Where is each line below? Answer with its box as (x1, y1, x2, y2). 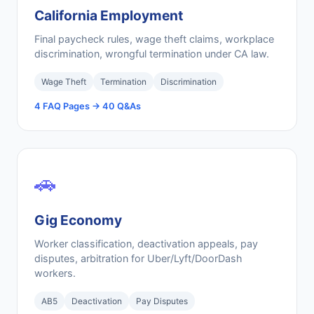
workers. (34, 267, 76, 279)
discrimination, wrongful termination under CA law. (34, 48, 269, 60)
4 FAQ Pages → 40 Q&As (34, 101, 141, 111)
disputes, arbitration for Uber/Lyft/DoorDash (34, 252, 243, 264)
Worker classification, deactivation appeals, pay (34, 238, 258, 250)
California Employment (34, 7, 183, 24)
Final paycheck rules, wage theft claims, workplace (34, 33, 274, 45)
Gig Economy (34, 212, 122, 228)
